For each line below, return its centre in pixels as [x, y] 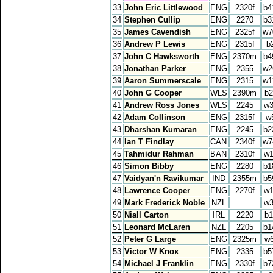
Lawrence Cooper [157, 190]
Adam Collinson [155, 117]
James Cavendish [158, 32]
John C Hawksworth [162, 56]
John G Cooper [153, 93]
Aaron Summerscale [163, 80]
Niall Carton [147, 214]
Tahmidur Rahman [159, 154]
